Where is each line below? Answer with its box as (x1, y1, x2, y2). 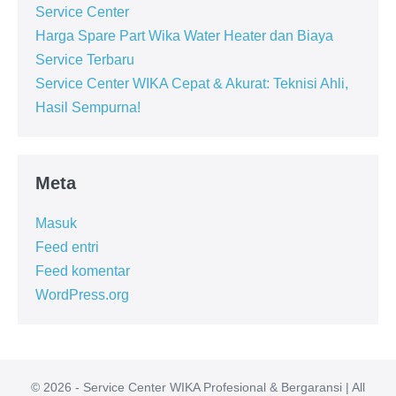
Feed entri (35, 239, 99, 255)
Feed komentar (35, 263, 130, 278)
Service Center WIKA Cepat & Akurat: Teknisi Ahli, (35, 75, 348, 91)
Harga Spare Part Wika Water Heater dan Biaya (35, 27, 333, 43)
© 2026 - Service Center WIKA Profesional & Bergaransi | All (31, 379, 365, 394)
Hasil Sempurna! (35, 99, 141, 115)
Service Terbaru (35, 51, 134, 67)
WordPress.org (35, 286, 129, 302)
